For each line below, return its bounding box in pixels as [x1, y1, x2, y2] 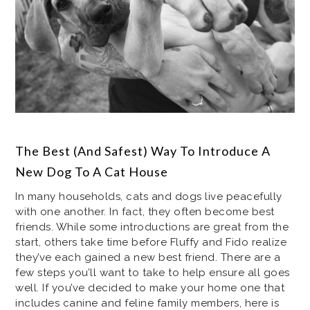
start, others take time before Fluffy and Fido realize [15, 235, 287, 248]
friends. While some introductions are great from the [15, 220, 289, 233]
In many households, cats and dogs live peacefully [15, 190, 282, 203]
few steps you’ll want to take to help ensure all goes [15, 266, 290, 279]
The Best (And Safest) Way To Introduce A [15, 143, 271, 158]
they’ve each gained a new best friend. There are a [15, 250, 281, 264]
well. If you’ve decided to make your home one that [15, 281, 285, 294]
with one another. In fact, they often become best [15, 205, 275, 218]
